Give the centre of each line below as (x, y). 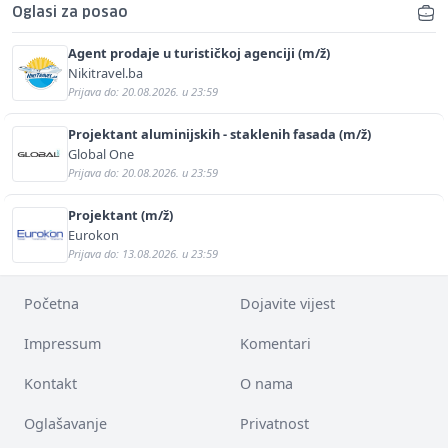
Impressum (62, 343)
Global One (101, 153)
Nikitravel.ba (105, 72)
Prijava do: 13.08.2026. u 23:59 (143, 253)
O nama (266, 383)
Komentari (275, 343)
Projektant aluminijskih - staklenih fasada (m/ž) (219, 133)
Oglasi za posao (70, 12)
